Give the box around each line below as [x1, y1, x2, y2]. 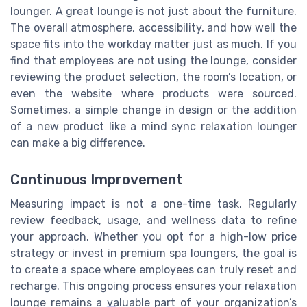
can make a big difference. [10, 136, 145, 150]
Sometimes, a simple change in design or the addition [10, 103, 297, 117]
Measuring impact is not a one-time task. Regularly [10, 197, 297, 211]
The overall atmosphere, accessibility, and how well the [10, 21, 297, 35]
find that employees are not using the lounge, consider [10, 54, 297, 68]
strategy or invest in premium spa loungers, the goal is [10, 247, 297, 260]
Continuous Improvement [10, 171, 183, 188]
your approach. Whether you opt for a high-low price [10, 230, 297, 244]
